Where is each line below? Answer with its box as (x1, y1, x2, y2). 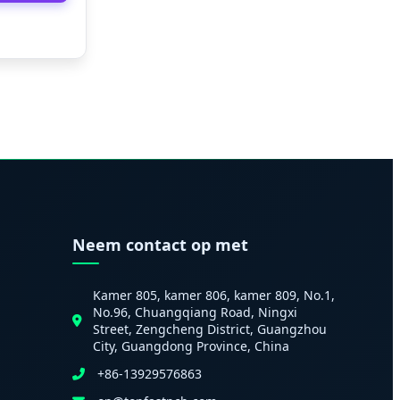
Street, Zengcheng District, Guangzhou (93, 321, 328, 338)
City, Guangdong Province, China (93, 337, 290, 355)
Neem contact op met (72, 234, 249, 256)
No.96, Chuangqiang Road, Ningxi (93, 304, 298, 321)
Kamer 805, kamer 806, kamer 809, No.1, (93, 287, 336, 304)
